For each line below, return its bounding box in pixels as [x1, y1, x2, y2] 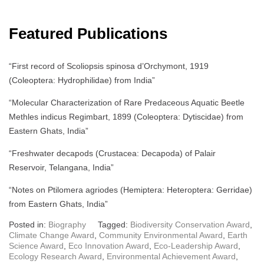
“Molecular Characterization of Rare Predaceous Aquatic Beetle [9, 97, 245, 107]
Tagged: [98, 219, 130, 229]
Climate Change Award [9, 230, 94, 240]
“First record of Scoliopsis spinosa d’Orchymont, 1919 [9, 61, 209, 71]
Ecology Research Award [9, 251, 102, 261]
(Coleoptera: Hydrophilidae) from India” [9, 75, 155, 85]
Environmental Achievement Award [107, 251, 236, 261]
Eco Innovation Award [68, 240, 149, 250]
